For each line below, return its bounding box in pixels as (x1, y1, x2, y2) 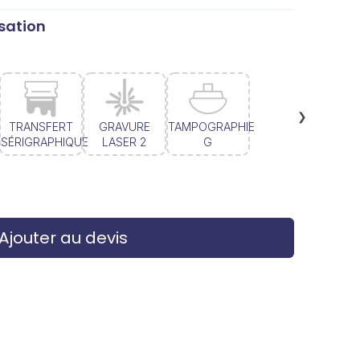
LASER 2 (102, 135, 147, 149)
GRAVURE (98, 120, 150, 133)
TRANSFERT (8, 120, 73, 133)
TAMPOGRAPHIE (167, 120, 255, 133)
